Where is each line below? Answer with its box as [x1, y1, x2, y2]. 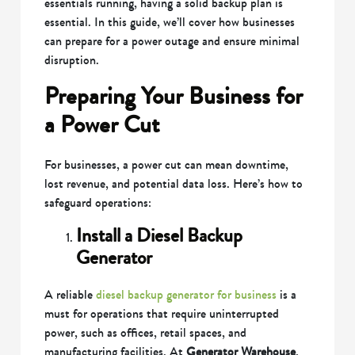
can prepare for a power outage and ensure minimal [44, 32, 300, 51]
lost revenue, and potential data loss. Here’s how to [44, 174, 303, 193]
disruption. [44, 51, 100, 70]
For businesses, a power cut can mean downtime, [44, 155, 289, 174]
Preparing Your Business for [44, 79, 303, 114]
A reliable [44, 285, 97, 304]
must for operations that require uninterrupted [44, 304, 280, 323]
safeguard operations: [44, 193, 152, 212]
